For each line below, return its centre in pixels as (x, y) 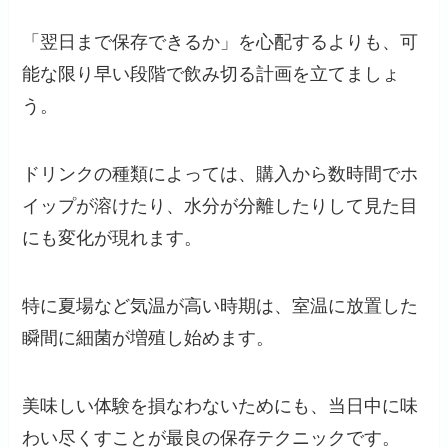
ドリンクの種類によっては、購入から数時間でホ (220, 173)
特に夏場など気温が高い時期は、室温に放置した (220, 305)
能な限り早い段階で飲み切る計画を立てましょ (211, 74)
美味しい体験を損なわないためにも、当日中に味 (220, 405)
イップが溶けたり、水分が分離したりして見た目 (220, 205)
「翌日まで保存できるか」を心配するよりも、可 (220, 42)
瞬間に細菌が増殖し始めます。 (148, 337)
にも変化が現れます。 (112, 237)
